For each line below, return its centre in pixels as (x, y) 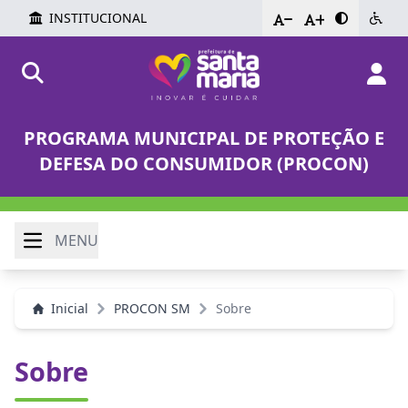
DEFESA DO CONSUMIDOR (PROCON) (204, 163)
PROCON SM (152, 308)
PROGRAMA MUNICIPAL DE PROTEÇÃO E (204, 138)
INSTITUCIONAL (98, 18)
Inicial (70, 308)
